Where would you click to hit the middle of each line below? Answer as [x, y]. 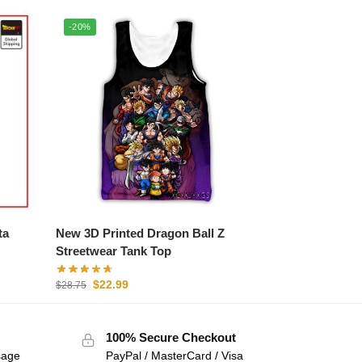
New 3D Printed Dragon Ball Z [141, 233]
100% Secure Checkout [170, 338]
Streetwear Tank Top [114, 250]
